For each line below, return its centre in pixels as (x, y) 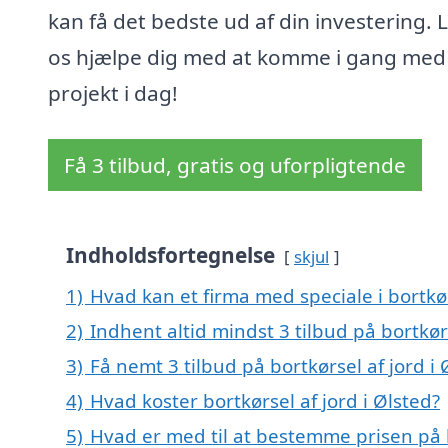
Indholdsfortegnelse (170, 255)
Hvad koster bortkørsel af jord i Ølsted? (265, 401)
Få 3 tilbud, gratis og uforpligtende (235, 165)
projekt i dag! (113, 93)
